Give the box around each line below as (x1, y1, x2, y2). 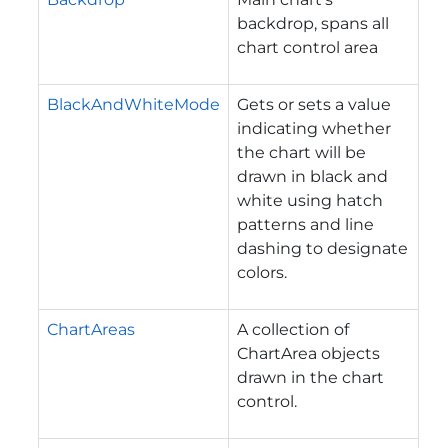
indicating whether (237, 118, 391, 138)
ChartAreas (47, 319, 135, 339)
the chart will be (237, 142, 366, 162)
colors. (237, 262, 287, 282)
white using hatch (237, 190, 383, 210)
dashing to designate (237, 238, 408, 258)
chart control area (237, 37, 378, 57)
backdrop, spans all (237, 13, 389, 33)
